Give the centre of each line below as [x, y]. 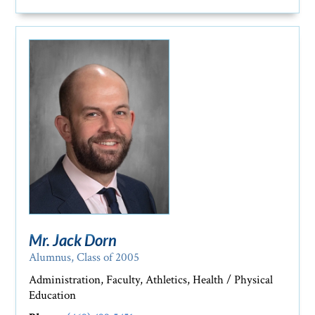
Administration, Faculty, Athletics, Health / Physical [151, 280]
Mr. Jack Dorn [73, 240]
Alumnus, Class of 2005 [84, 258]
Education [53, 296]
